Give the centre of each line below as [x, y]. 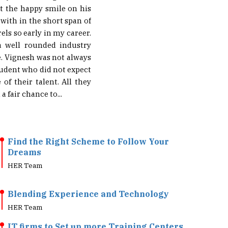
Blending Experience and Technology [88, 179]
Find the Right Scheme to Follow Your [88, 126]
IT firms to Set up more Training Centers [95, 211]
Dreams [24, 137]
